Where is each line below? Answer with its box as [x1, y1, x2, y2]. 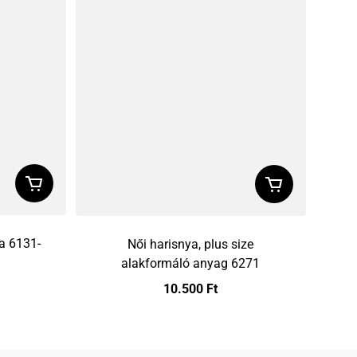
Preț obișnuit [163, 299, 234, 315]
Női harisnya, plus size [127, 236, 254, 252]
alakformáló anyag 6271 [121, 255, 261, 271]
